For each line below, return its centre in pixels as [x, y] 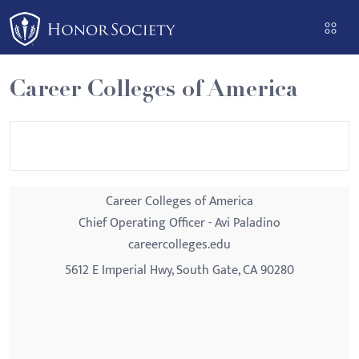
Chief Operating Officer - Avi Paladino [179, 223]
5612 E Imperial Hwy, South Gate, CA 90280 [179, 270]
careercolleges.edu [179, 245]
